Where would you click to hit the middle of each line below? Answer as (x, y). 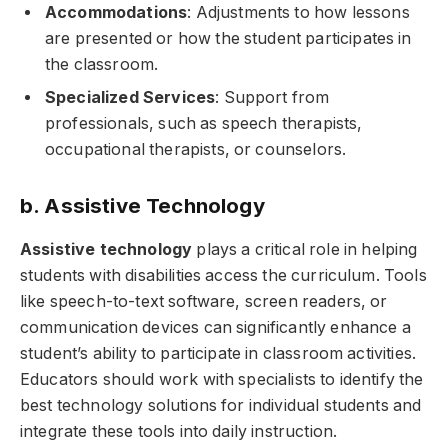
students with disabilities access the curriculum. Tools (223, 275)
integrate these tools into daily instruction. (179, 431)
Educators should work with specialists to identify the (222, 379)
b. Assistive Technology (142, 206)
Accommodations (116, 12)
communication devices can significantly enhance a (215, 327)
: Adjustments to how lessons (298, 12)
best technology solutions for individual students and (221, 405)
